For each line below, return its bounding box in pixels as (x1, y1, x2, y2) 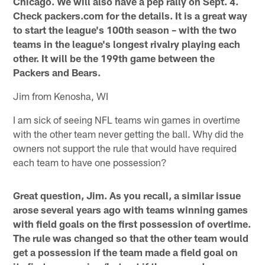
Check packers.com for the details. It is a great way (13, 9, 248, 21)
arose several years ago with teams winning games (13, 203, 248, 215)
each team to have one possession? (13, 156, 167, 168)
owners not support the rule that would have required (13, 141, 237, 154)
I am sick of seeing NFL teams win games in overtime (13, 113, 241, 125)
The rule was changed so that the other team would (13, 231, 249, 244)
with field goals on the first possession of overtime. (13, 217, 251, 230)
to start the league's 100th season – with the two (13, 23, 237, 35)
